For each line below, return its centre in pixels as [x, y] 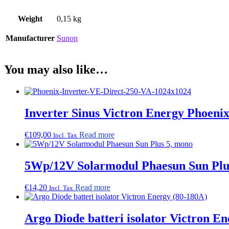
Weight [30, 19]
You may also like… [56, 70]
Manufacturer [30, 38]
